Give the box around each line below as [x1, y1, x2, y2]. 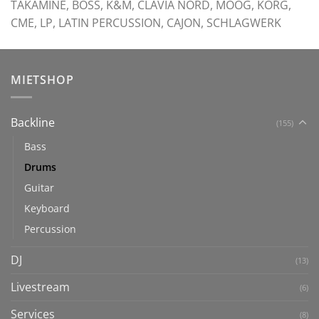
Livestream [11, 279, 70, 296]
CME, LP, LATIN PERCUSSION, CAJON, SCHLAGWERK [11, 14, 281, 31]
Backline [11, 115, 55, 131]
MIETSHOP [11, 71, 74, 88]
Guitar [24, 181, 54, 195]
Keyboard [24, 202, 70, 216]
